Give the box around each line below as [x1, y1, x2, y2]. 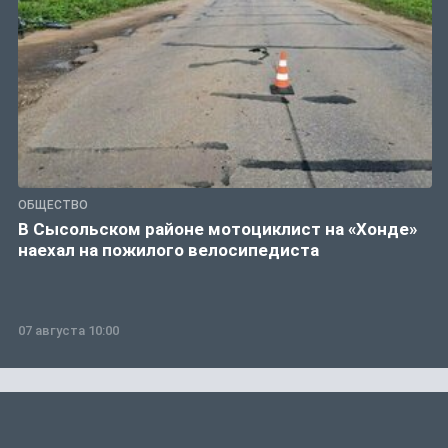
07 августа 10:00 [18, 322, 119, 338]
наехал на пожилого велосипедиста [18, 239, 319, 260]
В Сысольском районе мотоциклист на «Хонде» [18, 218, 417, 239]
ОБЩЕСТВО [18, 197, 88, 212]
